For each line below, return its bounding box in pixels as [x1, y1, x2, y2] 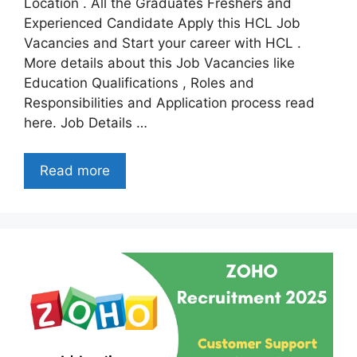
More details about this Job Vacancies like [24, 54, 295, 71]
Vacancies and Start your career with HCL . [24, 34, 301, 51]
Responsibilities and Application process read [24, 94, 315, 111]
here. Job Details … [24, 114, 147, 131]
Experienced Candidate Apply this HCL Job [24, 14, 300, 31]
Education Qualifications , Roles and [24, 74, 254, 91]
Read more [40, 163, 110, 179]
